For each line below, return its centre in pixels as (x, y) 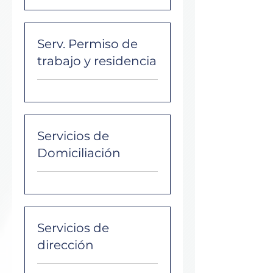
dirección (66, 245)
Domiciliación (79, 153)
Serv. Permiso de (87, 44)
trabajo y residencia (97, 61)
